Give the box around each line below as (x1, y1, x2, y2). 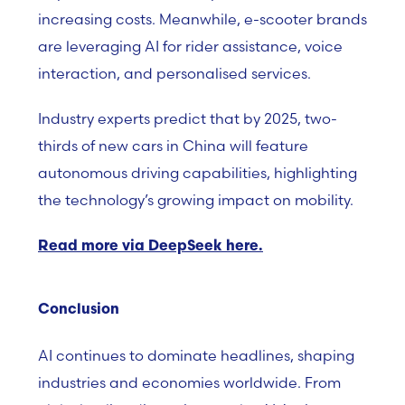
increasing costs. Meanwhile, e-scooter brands (38, 10, 367, 28)
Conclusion (38, 303, 119, 317)
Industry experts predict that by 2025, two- (38, 109, 337, 127)
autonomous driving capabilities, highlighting (38, 164, 357, 182)
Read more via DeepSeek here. (38, 240, 263, 254)
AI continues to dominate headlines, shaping (38, 346, 354, 364)
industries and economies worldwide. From (38, 373, 341, 391)
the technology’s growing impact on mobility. (38, 191, 353, 209)
